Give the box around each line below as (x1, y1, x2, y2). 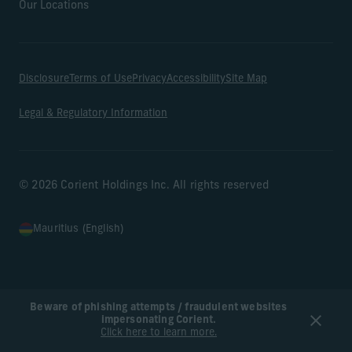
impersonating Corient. (101, 315, 217, 325)
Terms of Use (69, 73, 132, 84)
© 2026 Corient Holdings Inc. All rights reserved (19, 179, 269, 192)
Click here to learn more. (101, 328, 217, 338)
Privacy (132, 73, 167, 84)
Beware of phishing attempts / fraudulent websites (30, 302, 288, 313)
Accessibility (167, 73, 225, 84)
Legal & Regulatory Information (19, 108, 167, 119)
